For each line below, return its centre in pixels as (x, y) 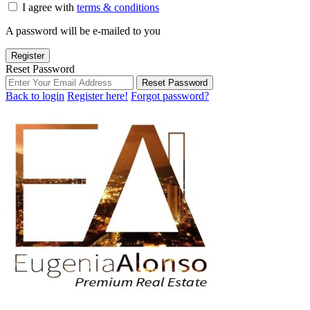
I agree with (49, 7)
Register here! (98, 96)
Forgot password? (170, 96)
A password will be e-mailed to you (83, 31)
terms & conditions (118, 7)
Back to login (35, 96)
